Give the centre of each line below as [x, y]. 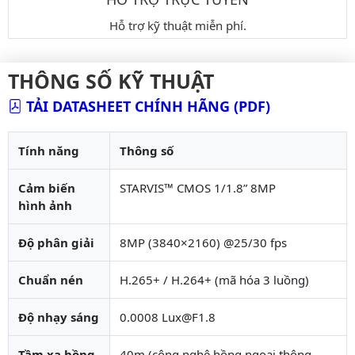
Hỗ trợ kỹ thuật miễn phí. [177, 25]
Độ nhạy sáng [59, 317]
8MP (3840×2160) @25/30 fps [203, 242]
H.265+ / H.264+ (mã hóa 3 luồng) [214, 279]
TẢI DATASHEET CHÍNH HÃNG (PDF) [148, 106]
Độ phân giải [56, 242]
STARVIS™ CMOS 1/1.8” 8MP [198, 187]
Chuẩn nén [51, 279]
